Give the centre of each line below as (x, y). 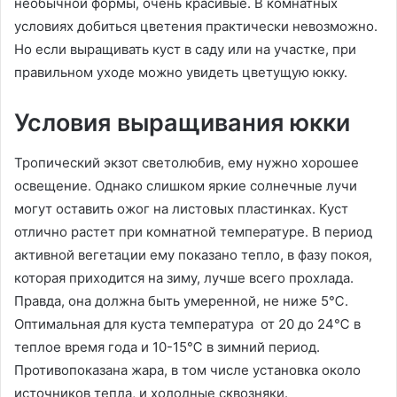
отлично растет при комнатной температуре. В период (193, 231)
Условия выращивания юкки (182, 123)
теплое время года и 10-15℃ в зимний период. (167, 346)
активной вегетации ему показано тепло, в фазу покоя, (193, 254)
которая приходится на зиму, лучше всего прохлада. (184, 277)
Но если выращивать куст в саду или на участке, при (185, 50)
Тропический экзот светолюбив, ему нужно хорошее (187, 162)
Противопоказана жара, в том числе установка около (187, 370)
